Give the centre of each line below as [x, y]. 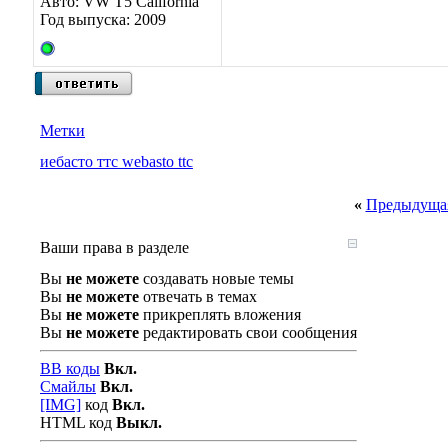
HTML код [78, 422]
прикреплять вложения [220, 314]
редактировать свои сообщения [248, 332]
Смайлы [68, 386]
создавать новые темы [216, 278]
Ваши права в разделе [114, 247]
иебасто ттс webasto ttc [116, 161]
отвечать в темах [198, 296]
